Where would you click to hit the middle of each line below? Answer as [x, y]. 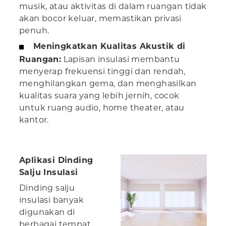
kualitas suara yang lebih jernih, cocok [99, 96]
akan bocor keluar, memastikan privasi [100, 19]
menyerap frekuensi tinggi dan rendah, [102, 72]
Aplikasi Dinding [56, 160]
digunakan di [47, 212]
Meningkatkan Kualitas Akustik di [109, 46]
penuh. [34, 31]
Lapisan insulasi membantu [121, 60]
